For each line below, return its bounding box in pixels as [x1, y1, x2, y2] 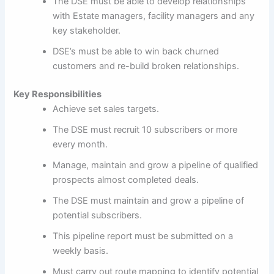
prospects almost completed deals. [53, 174, 199, 185]
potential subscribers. [53, 209, 143, 221]
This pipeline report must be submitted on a [53, 230, 234, 242]
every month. [53, 138, 108, 150]
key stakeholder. [53, 24, 121, 36]
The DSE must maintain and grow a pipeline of [53, 194, 245, 206]
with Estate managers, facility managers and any [53, 10, 255, 21]
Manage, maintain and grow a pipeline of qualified [53, 159, 259, 171]
